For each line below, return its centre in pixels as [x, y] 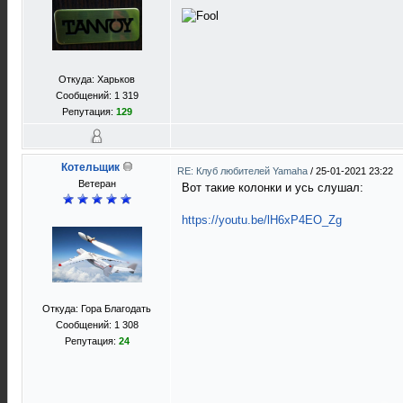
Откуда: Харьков [97, 79]
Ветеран [97, 184]
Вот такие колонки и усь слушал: [273, 188]
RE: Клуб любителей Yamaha [244, 171]
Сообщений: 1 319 [97, 95]
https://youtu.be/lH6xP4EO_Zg [262, 220]
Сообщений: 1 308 [97, 325]
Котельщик [90, 167]
